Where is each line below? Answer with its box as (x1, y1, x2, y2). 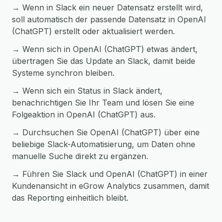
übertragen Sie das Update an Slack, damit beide (12, 56, 195, 66)
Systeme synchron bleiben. (12, 68, 114, 78)
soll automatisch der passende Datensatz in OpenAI (12, 14, 206, 24)
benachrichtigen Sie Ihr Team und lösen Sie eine (12, 98, 194, 108)
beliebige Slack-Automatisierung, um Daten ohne (12, 139, 195, 149)
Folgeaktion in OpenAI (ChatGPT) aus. (12, 110, 156, 119)
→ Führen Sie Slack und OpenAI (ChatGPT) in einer (12, 169, 208, 179)
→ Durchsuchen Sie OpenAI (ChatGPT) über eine (12, 127, 200, 137)
